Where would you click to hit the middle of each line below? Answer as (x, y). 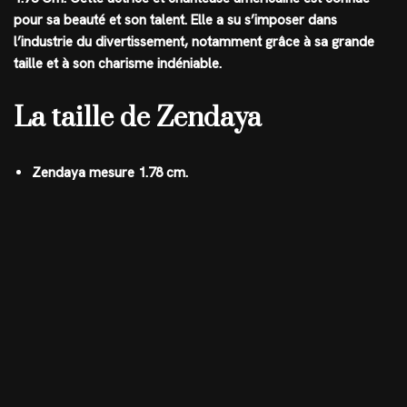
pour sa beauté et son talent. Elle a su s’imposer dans (175, 20)
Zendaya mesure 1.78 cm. (110, 173)
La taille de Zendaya (138, 118)
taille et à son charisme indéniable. (118, 64)
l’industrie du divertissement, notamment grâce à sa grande (194, 42)
